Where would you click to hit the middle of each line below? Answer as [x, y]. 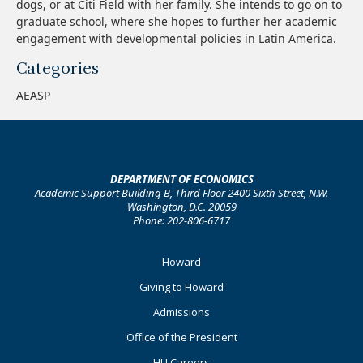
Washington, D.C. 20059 [181, 207]
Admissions [181, 312]
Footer [47, 263]
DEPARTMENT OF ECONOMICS [181, 179]
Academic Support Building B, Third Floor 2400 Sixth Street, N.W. [181, 193]
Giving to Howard [181, 287]
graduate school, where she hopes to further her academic [177, 21]
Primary [55, 286]
